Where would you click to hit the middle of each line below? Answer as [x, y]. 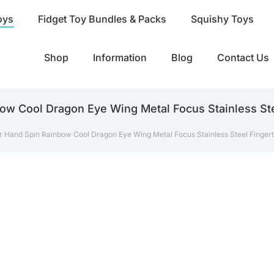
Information [120, 57]
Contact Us [243, 57]
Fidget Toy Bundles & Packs [102, 19]
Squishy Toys [222, 19]
